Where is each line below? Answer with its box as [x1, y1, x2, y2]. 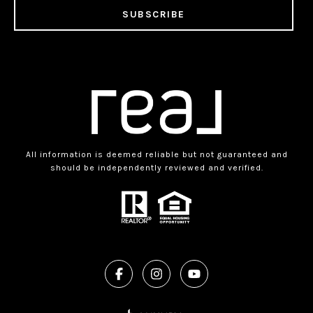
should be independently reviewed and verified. [50, 163, 263, 173]
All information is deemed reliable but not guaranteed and [25, 150, 288, 160]
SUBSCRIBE [122, 8, 185, 21]
